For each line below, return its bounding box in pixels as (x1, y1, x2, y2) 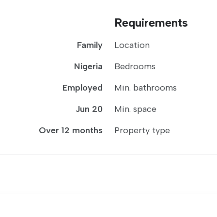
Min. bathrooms (114, 82, 177, 93)
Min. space (114, 104, 156, 114)
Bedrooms (114, 61, 155, 72)
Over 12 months (39, 125, 103, 136)
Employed (62, 82, 103, 93)
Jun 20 (76, 104, 103, 114)
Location (114, 40, 150, 50)
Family (77, 40, 103, 50)
